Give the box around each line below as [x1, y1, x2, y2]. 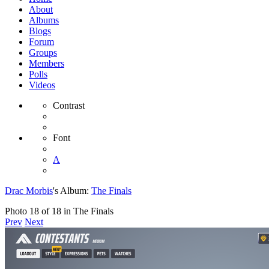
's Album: [53, 186, 91, 196]
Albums [29, 15, 59, 25]
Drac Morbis [5, 186, 53, 196]
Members [29, 58, 64, 68]
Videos [29, 80, 55, 90]
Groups [29, 47, 57, 58]
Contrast [53, 100, 85, 110]
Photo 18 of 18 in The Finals [5, 206, 113, 216]
